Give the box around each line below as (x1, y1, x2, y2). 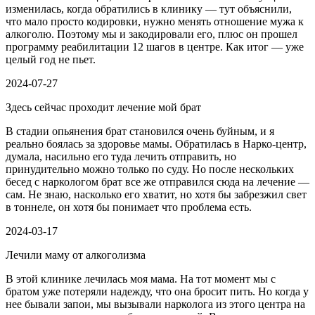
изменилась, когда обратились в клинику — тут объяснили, (6, 3, 292, 15)
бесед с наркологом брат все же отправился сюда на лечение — (6, 176, 309, 188)
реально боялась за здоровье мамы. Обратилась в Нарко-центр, (6, 138, 307, 150)
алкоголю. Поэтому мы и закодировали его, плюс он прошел (6, 28, 297, 41)
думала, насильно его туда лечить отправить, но (6, 150, 236, 163)
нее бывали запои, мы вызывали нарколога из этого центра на (6, 298, 305, 311)
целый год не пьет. (6, 53, 96, 66)
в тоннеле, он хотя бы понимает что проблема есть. (6, 201, 252, 214)
